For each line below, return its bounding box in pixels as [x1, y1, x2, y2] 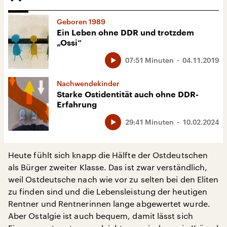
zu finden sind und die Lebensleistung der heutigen [8, 186, 207, 197]
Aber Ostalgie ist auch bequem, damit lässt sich [8, 211, 193, 221]
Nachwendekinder [57, 79, 120, 88]
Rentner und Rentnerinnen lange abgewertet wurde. [8, 199, 210, 209]
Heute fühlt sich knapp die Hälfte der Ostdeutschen [8, 150, 208, 160]
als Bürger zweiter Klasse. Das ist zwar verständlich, [8, 162, 208, 172]
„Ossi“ [57, 39, 82, 47]
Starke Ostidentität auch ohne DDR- [57, 90, 199, 99]
